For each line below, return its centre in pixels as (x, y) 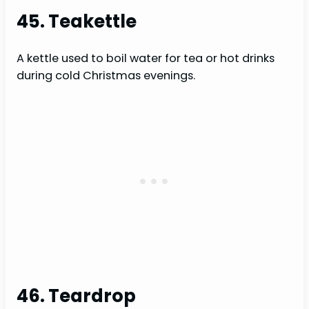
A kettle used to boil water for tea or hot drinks (146, 58)
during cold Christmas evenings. (106, 75)
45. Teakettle (77, 22)
